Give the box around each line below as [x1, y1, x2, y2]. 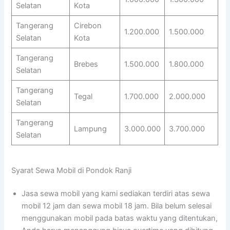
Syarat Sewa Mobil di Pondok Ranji [11, 165, 132, 175]
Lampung [73, 124, 107, 134]
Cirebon [73, 21, 102, 31]
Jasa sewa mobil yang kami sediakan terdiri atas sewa [22, 189, 210, 199]
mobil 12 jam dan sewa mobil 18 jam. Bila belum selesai [22, 201, 212, 211]
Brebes [73, 60, 98, 69]
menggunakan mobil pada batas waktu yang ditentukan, [22, 214, 218, 223]
